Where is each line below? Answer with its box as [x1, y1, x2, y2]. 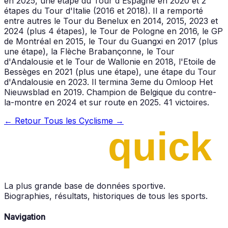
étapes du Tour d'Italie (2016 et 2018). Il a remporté [4, 5, 203, 16]
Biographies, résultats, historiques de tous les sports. [4, 190, 208, 201]
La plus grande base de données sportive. [4, 180, 165, 191]
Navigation [4, 211, 45, 222]
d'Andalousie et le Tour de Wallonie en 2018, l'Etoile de [4, 56, 216, 67]
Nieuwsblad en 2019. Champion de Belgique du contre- [4, 87, 216, 97]
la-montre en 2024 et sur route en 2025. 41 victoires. [4, 97, 209, 107]
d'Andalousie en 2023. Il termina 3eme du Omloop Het [4, 76, 213, 87]
